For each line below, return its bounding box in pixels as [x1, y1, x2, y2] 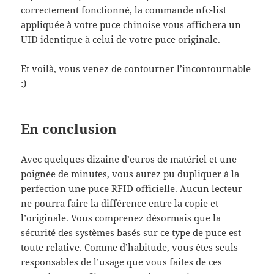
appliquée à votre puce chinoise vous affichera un [21, 18, 242, 31]
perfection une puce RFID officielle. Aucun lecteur [21, 182, 243, 195]
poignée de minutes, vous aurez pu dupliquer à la [21, 168, 240, 180]
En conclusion [21, 119, 117, 138]
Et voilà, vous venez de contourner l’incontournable [21, 62, 251, 75]
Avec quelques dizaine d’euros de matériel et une [21, 153, 237, 166]
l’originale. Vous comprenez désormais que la [21, 212, 221, 224]
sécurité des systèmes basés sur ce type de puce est [21, 226, 242, 239]
